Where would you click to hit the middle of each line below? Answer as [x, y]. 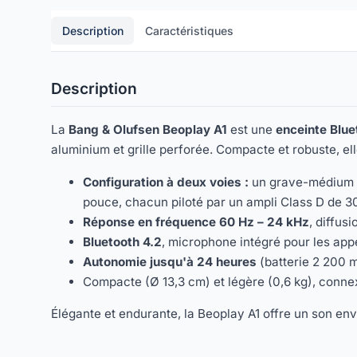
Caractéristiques [189, 31]
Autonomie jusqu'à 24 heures [170, 261]
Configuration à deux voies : [166, 182]
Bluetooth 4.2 [122, 241]
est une [251, 130]
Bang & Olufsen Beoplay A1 [148, 130]
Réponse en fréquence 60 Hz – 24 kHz [196, 222]
